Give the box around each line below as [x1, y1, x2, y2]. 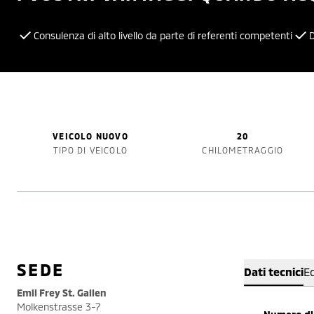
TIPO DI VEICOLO [53, 145, 128, 155]
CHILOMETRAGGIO [202, 145, 284, 155]
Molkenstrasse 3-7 [17, 301, 100, 313]
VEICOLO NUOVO [53, 131, 128, 141]
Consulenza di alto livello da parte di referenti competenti [34, 29, 292, 41]
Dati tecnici [244, 265, 303, 278]
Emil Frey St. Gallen [17, 287, 107, 299]
